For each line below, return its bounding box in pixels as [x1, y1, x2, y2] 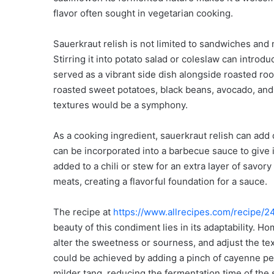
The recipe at [53, 206, 113, 218]
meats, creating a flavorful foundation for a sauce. [53, 176, 267, 187]
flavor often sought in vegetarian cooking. [53, 7, 233, 19]
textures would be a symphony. [53, 99, 188, 111]
